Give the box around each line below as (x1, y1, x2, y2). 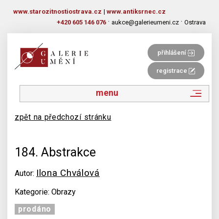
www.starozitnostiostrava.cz (13, 8, 102, 15)
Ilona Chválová (36, 167, 100, 178)
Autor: (15, 169, 36, 178)
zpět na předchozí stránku (15, 112, 111, 122)
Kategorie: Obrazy (15, 187, 76, 197)
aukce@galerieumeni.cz (111, 19, 179, 26)
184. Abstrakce (15, 145, 96, 159)
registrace (156, 67, 189, 74)
